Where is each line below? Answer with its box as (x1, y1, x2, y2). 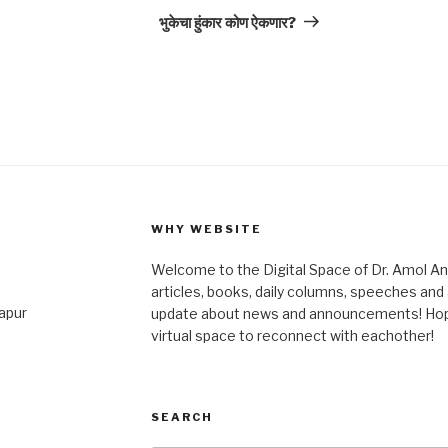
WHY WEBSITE (150, 221, 262, 236)
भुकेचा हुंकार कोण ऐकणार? (159, 13, 297, 32)
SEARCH (150, 409, 213, 424)
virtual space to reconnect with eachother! (150, 326, 434, 344)
